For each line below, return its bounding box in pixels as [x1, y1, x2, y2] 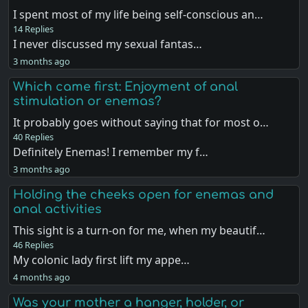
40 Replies [13, 130, 54, 143]
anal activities [13, 202, 102, 216]
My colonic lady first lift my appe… [13, 252, 190, 267]
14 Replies [13, 22, 54, 35]
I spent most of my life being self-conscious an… [13, 6, 264, 22]
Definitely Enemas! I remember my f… [13, 144, 209, 159]
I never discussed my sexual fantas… [13, 36, 203, 52]
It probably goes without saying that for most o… [13, 114, 269, 130]
